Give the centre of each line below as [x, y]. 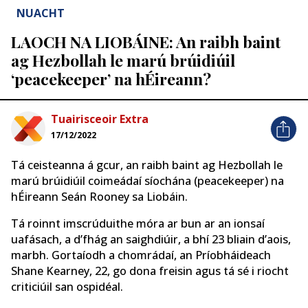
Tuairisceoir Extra [100, 119]
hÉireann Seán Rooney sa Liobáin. [99, 196]
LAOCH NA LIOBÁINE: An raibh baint [146, 42]
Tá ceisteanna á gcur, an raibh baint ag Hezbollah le [147, 165]
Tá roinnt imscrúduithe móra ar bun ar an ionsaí [138, 224]
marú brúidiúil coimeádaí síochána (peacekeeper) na [147, 180]
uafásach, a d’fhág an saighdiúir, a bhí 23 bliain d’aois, [151, 240]
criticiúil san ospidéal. [67, 287]
